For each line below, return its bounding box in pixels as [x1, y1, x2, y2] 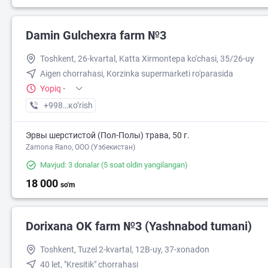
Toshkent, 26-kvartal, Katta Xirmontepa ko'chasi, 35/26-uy [40, 54, 254, 63]
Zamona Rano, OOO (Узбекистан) [26, 143, 135, 151]
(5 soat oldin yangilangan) [99, 160, 188, 169]
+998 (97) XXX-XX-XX [43, 100, 124, 110]
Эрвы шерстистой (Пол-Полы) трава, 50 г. [26, 130, 190, 140]
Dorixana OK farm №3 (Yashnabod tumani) [26, 219, 252, 233]
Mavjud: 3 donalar [40, 160, 99, 169]
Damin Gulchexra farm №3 [26, 28, 166, 42]
